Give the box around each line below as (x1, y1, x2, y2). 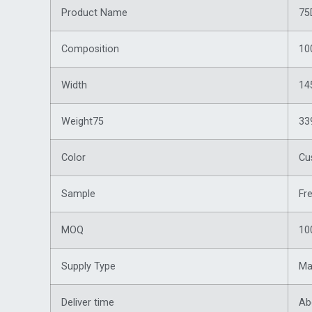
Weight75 (61, 116, 104, 128)
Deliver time (61, 297, 114, 309)
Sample (61, 188, 95, 201)
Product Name (61, 7, 127, 19)
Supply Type (61, 260, 116, 273)
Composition (61, 43, 119, 56)
